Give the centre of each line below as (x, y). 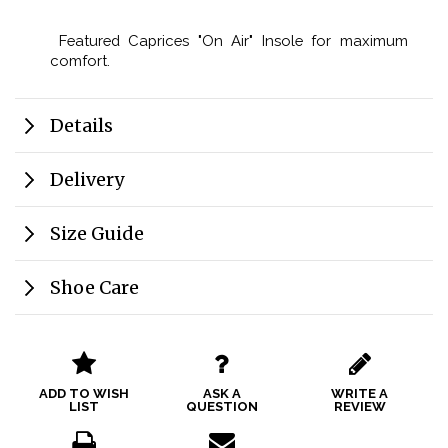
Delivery (87, 179)
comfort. (80, 60)
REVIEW (359, 406)
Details (81, 125)
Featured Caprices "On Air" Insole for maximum (229, 40)
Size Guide (97, 233)
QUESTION (221, 406)
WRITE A (360, 393)
